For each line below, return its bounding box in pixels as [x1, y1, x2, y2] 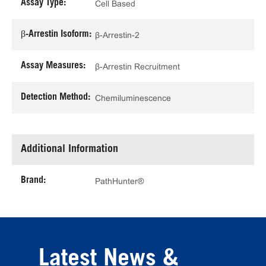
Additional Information [21, 144, 118, 156]
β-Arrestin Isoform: [21, 30, 91, 40]
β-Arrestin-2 [95, 30, 140, 40]
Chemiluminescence [95, 93, 171, 103]
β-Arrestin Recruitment [95, 61, 180, 71]
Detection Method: [21, 93, 90, 103]
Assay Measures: [21, 61, 85, 71]
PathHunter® [95, 176, 144, 186]
